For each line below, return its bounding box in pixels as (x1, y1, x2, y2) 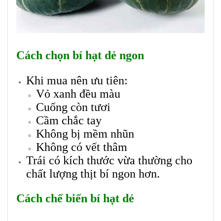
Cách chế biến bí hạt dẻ (16, 192, 134, 205)
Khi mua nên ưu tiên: (26, 74, 128, 87)
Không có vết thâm (36, 141, 127, 154)
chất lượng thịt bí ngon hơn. (26, 167, 160, 181)
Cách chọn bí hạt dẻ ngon (16, 49, 144, 62)
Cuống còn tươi (36, 101, 110, 114)
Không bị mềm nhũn (36, 127, 134, 141)
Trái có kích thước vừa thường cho (26, 154, 192, 167)
